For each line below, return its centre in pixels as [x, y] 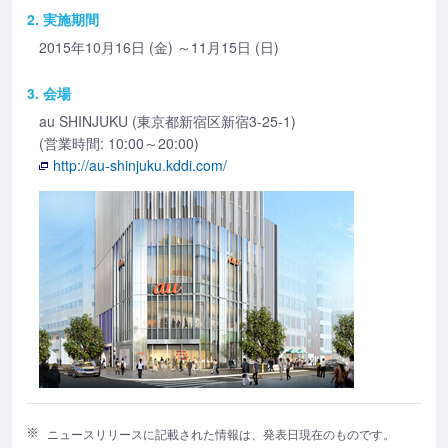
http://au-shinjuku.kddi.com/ [140, 165]
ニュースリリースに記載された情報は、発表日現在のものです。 [221, 434]
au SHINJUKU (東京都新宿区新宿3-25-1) [167, 121]
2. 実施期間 [63, 19]
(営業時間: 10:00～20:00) [119, 143]
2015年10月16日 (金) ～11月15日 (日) [159, 47]
